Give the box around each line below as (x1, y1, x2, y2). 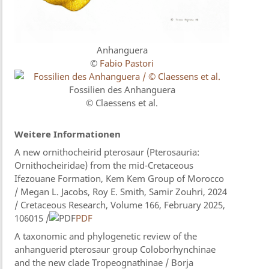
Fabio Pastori (100, 56, 154, 69)
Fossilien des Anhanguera (68, 83, 175, 95)
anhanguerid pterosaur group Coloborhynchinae (14, 243, 216, 255)
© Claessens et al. (86, 96, 159, 109)
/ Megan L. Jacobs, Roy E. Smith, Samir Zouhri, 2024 (14, 185, 228, 198)
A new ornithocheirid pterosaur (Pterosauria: (14, 145, 200, 158)
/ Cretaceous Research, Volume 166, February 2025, (14, 198, 226, 211)
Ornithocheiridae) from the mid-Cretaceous (14, 159, 194, 171)
